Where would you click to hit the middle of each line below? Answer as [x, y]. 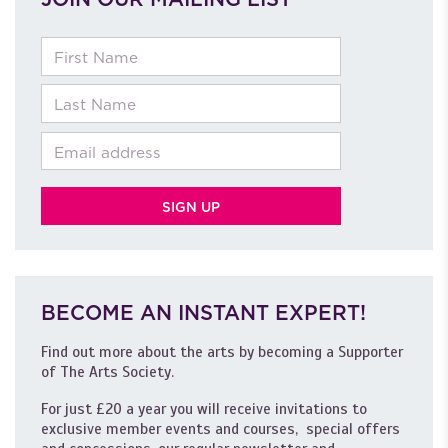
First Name [76, 46]
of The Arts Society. [107, 372]
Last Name [75, 94]
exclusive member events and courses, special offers [220, 429]
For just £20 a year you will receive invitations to [203, 409]
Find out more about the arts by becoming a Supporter [221, 352]
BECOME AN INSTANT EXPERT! [203, 313]
